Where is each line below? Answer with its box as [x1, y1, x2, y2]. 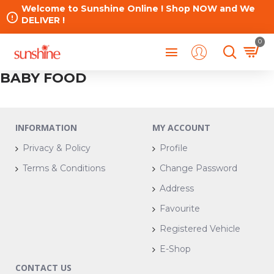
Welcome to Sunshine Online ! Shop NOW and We [21, 3, 255, 14]
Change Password [160, 163, 237, 174]
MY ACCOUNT [152, 122, 210, 133]
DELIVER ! [21, 15, 67, 26]
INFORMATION [15, 122, 77, 133]
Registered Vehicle [160, 223, 240, 234]
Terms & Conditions [23, 163, 105, 174]
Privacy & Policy [23, 143, 91, 154]
